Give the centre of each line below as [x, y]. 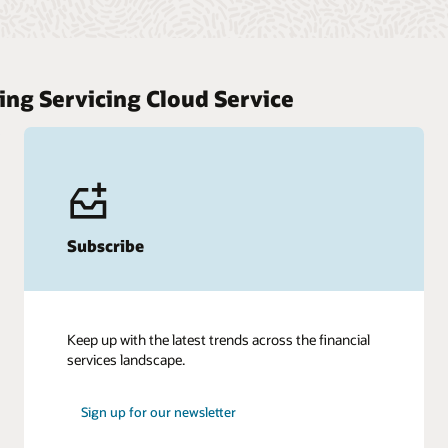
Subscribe [105, 246]
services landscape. [125, 360]
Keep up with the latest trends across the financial [218, 340]
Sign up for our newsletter [159, 412]
